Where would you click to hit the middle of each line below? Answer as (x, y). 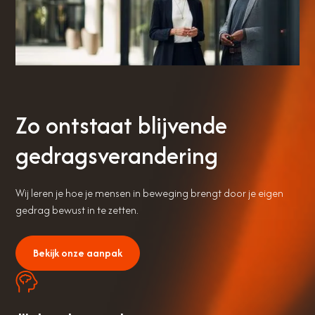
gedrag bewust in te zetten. (77, 210)
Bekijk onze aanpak (78, 252)
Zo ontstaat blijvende (122, 125)
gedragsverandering (117, 155)
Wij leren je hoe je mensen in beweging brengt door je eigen (150, 193)
